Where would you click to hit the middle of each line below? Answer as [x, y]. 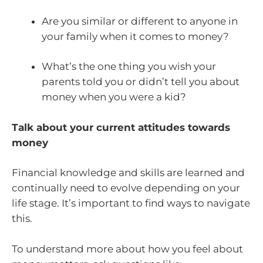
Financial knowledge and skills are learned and [128, 173]
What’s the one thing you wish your [129, 67]
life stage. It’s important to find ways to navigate [131, 203]
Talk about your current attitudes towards [121, 127]
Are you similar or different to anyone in [140, 21]
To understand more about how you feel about [127, 249]
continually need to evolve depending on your [126, 188]
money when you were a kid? [114, 97]
